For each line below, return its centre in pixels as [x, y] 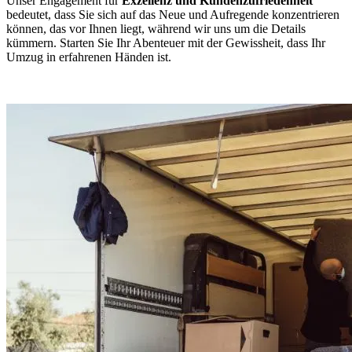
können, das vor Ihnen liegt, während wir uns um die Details [156, 28]
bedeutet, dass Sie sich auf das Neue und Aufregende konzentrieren [173, 14]
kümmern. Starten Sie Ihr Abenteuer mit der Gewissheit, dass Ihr [166, 42]
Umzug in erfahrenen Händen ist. [89, 57]
